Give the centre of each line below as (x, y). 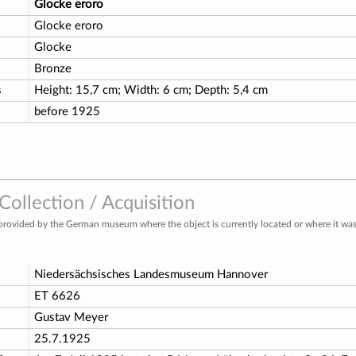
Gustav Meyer (71, 317)
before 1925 (67, 111)
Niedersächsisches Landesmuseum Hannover (151, 274)
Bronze (53, 68)
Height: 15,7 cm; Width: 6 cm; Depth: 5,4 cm (151, 90)
